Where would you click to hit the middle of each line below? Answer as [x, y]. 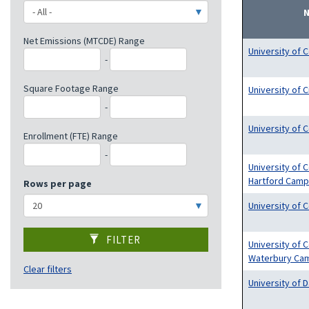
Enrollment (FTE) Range [71, 136]
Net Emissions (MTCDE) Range [84, 41]
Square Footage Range [71, 88]
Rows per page [58, 183]
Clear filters [48, 269]
